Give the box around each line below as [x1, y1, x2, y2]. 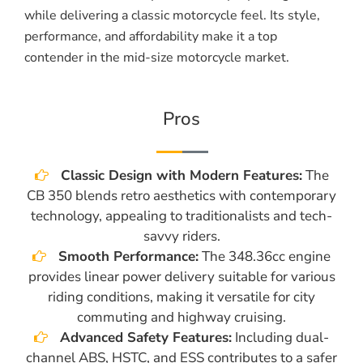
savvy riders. [143, 227, 220, 246]
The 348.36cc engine [199, 247, 331, 267]
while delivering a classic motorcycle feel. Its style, [24, 6, 320, 25]
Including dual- [232, 328, 329, 348]
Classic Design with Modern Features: [60, 166, 302, 186]
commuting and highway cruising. [77, 308, 286, 327]
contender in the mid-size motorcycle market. [24, 49, 289, 67]
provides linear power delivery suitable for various [28, 267, 335, 287]
